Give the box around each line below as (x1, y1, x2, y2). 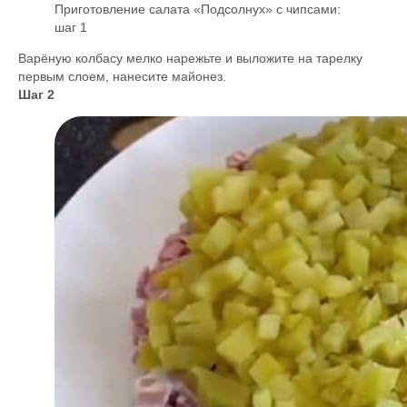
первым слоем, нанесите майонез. (18, 69, 226, 84)
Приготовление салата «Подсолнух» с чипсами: (55, 2, 341, 16)
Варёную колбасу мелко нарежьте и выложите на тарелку (18, 51, 362, 65)
